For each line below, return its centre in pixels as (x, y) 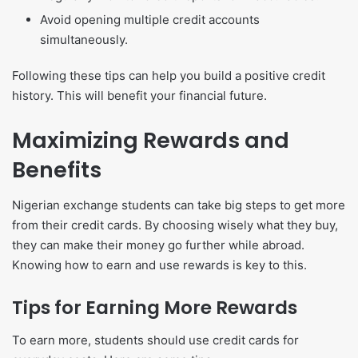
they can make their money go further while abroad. (158, 245)
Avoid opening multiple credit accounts (150, 19)
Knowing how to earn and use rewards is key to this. (159, 265)
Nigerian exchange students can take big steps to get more (179, 205)
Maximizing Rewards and (151, 140)
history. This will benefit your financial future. (139, 95)
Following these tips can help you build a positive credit (169, 75)
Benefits (57, 169)
